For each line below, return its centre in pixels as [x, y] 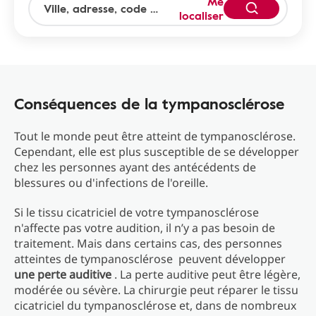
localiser [201, 16]
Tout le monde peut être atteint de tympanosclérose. [155, 136]
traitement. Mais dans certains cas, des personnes [148, 243]
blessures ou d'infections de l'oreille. [111, 183]
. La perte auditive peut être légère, [206, 274]
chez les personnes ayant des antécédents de [135, 167]
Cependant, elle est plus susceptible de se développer [157, 152]
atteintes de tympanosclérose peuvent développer [150, 259]
